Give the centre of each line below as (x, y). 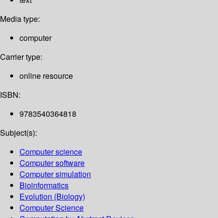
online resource (46, 76)
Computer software (52, 163)
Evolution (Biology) (52, 197)
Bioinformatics (44, 185)
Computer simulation (55, 174)
